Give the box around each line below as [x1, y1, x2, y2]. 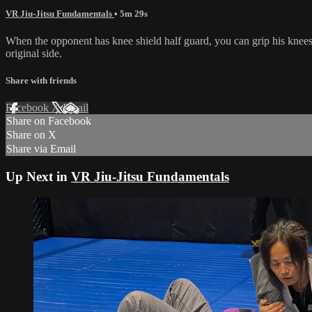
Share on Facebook [6, 115, 91, 127]
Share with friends [6, 75, 77, 86]
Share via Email [6, 143, 76, 155]
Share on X [6, 129, 56, 141]
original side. [6, 47, 62, 59]
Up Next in [6, 169, 71, 184]
